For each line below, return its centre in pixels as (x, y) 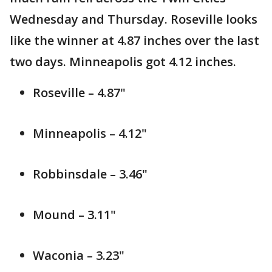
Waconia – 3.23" (79, 256)
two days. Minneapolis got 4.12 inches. (123, 62)
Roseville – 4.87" (79, 93)
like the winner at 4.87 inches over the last (134, 41)
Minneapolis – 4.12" (90, 134)
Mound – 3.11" (74, 215)
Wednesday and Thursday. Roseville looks (134, 19)
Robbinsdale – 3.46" (90, 174)
